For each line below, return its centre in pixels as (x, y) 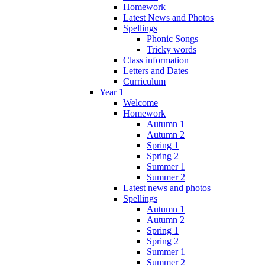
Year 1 (112, 92)
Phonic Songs (172, 38)
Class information (156, 60)
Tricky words (172, 49)
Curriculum (144, 81)
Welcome (140, 102)
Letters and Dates (156, 70)
